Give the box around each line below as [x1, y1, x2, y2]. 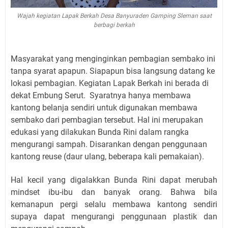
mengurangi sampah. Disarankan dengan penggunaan [11, 139, 207, 149]
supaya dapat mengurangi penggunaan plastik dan [11, 212, 217, 221]
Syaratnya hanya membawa [90, 91, 191, 100]
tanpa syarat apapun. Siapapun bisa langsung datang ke [11, 66, 215, 76]
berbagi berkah [93, 21, 135, 28]
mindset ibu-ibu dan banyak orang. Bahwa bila [11, 187, 217, 197]
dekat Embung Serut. [11, 91, 85, 100]
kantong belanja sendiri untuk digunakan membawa [11, 103, 197, 112]
